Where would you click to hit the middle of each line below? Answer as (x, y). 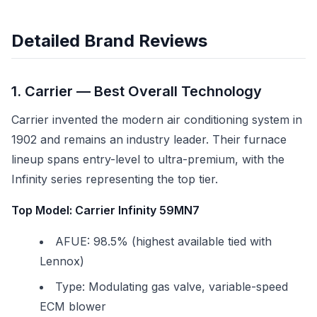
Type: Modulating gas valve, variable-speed (172, 287)
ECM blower (73, 306)
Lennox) (62, 261)
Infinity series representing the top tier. (115, 179)
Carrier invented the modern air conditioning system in (157, 120)
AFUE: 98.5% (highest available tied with (163, 241)
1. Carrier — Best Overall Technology (137, 91)
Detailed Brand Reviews (109, 41)
